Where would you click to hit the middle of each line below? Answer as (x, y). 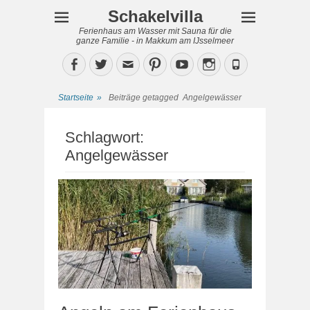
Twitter (128, 64)
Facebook (107, 64)
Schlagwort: (104, 137)
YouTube (213, 64)
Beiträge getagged (146, 98)
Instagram (244, 64)
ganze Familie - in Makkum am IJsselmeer (155, 41)
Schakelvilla (155, 16)
